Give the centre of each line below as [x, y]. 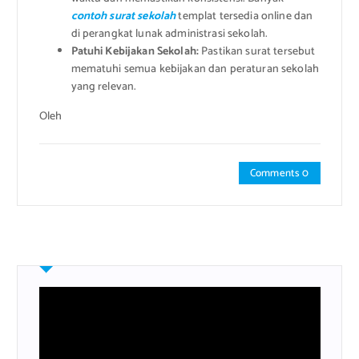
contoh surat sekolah [123, 17]
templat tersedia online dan [244, 17]
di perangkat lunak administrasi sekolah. [169, 34]
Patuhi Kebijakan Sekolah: [135, 52]
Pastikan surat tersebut [257, 52]
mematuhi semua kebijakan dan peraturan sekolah [195, 70]
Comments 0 [280, 173]
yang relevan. [104, 87]
